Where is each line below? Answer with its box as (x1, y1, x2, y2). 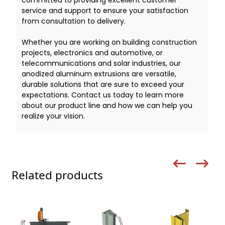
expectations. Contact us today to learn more (21, 89, 184, 100)
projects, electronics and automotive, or (21, 47, 163, 58)
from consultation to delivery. (21, 16, 126, 26)
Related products (11, 167, 103, 183)
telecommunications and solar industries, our (21, 58, 181, 68)
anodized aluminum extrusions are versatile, (21, 68, 176, 79)
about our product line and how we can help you (21, 100, 192, 110)
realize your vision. (21, 110, 85, 121)
